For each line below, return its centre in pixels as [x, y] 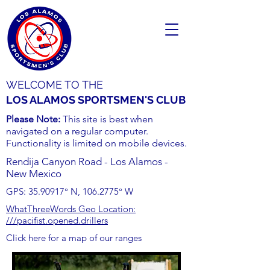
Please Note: [34, 119]
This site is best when [108, 119]
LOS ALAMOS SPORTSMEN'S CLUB [96, 100]
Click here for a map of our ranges [74, 238]
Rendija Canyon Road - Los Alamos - [87, 162]
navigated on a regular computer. [77, 131]
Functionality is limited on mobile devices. [96, 143]
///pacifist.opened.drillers [57, 220]
